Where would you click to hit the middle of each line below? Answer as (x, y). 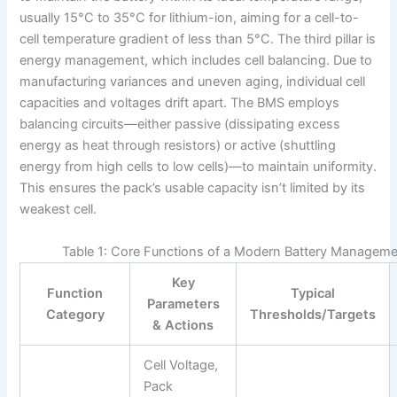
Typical (313, 293)
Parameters (183, 304)
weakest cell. (58, 210)
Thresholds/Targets (313, 314)
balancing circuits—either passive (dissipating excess (180, 125)
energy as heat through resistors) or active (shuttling (178, 146)
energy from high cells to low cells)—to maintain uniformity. (198, 167)
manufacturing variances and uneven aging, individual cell (193, 82)
